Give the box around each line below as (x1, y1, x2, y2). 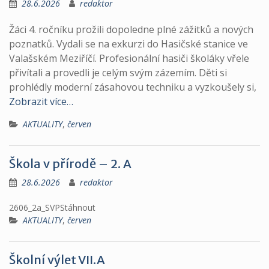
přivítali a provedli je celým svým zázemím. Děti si (9, 66, 227, 79)
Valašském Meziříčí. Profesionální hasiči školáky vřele (9, 52, 249, 65)
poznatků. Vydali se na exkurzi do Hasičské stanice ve (9, 37, 248, 50)
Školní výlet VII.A (9, 252, 105, 267)
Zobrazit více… (9, 95, 73, 108)
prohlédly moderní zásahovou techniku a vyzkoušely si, (9, 80, 256, 94)
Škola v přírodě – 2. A (9, 156, 131, 171)
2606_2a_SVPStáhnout (9, 202, 95, 213)
